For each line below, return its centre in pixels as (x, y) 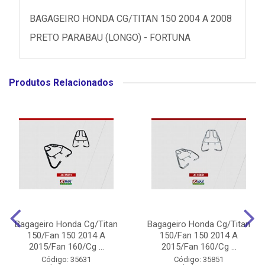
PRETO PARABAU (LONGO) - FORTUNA (110, 38)
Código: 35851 (199, 259)
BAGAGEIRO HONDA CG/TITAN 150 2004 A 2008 (131, 19)
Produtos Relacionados (61, 83)
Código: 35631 (66, 259)
